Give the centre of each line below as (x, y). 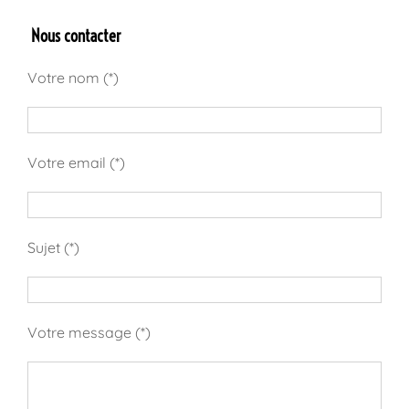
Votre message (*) (89, 332)
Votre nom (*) (73, 77)
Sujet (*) (53, 247)
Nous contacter (74, 36)
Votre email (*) (76, 162)
